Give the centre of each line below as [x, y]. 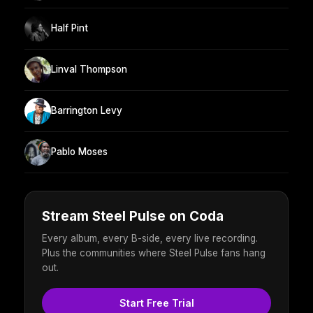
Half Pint [70, 28]
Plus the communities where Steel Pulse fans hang [154, 253]
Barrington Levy [87, 111]
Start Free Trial [156, 303]
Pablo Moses [79, 152]
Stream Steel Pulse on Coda [133, 216]
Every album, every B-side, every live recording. [150, 238]
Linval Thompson [89, 70]
